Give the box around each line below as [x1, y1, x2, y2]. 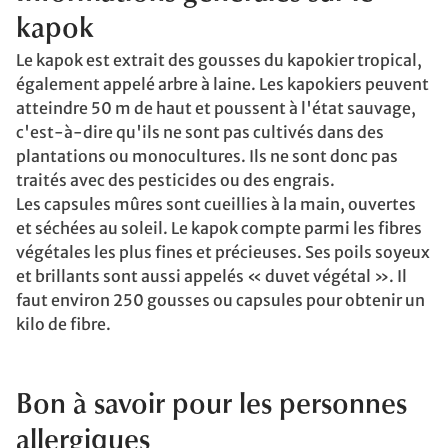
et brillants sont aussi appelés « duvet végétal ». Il [16, 265, 407, 286]
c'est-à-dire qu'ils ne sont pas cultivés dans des [16, 121, 384, 142]
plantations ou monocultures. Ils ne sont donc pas [16, 145, 398, 166]
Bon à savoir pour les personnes [16, 391, 407, 420]
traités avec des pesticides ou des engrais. [16, 169, 335, 190]
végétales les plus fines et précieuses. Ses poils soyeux [16, 241, 430, 262]
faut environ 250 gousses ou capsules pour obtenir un [16, 289, 425, 310]
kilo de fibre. [16, 313, 111, 334]
